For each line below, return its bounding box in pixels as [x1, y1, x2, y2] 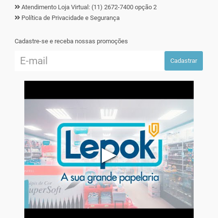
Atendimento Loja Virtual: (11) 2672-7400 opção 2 [20, 3, 157, 11]
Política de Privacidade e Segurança [21, 14, 120, 21]
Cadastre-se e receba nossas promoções [15, 37, 128, 45]
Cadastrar [170, 57, 197, 64]
